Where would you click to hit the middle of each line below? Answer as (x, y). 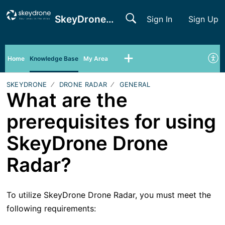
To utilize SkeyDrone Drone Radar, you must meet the (108, 195)
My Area (96, 58)
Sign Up (204, 19)
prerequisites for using (111, 121)
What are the (67, 100)
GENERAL (135, 84)
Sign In (160, 19)
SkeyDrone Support (109, 19)
